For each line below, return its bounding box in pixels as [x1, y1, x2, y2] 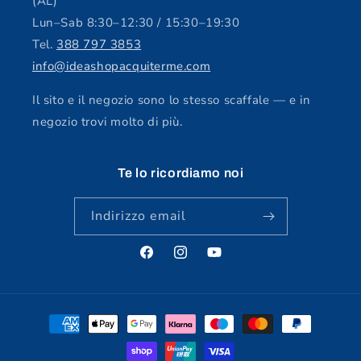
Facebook [138, 253, 189, 269]
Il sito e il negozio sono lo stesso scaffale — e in [32, 92, 311, 109]
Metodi [27, 308, 68, 325]
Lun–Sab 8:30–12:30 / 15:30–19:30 [32, 15, 240, 31]
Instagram [172, 253, 227, 269]
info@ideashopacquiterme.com [32, 58, 211, 75]
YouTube [205, 253, 252, 269]
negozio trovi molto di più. [32, 114, 183, 131]
